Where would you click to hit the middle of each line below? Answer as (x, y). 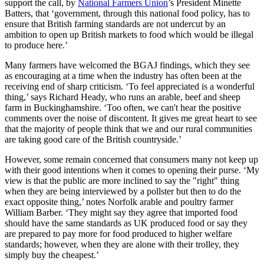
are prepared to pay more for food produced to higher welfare (118, 234)
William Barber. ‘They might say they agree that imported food (121, 213)
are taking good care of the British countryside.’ (93, 140)
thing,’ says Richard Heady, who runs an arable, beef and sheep (123, 97)
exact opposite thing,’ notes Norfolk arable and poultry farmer (119, 202)
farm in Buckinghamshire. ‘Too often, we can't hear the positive (123, 108)
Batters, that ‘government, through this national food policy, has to (127, 14)
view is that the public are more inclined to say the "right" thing (122, 181)
